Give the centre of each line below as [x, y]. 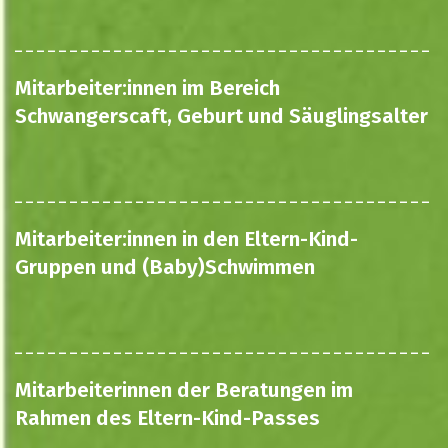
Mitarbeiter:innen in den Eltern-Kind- [186, 239]
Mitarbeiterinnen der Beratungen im [184, 390]
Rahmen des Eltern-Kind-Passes [167, 418]
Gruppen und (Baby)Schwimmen [165, 267]
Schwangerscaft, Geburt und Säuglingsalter [221, 116]
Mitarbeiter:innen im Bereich [147, 88]
